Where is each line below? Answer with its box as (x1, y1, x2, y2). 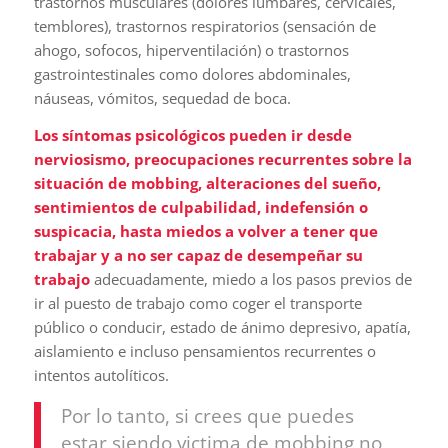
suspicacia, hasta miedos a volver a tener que (33, 220, 378, 241)
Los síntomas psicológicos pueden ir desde (33, 124, 352, 145)
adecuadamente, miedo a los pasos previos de (93, 268, 412, 289)
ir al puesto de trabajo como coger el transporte (33, 292, 362, 313)
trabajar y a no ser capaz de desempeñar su (33, 244, 363, 265)
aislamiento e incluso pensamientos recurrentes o (33, 340, 376, 361)
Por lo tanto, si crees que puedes (60, 403, 354, 429)
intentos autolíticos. (33, 364, 169, 385)
